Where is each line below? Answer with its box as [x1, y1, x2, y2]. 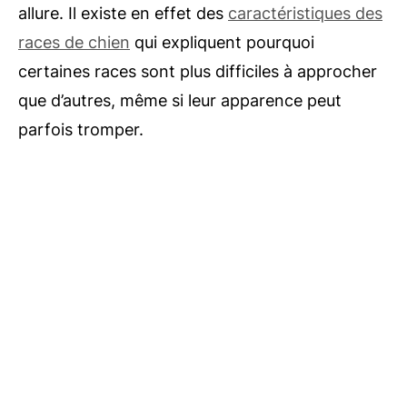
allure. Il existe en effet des [18, 4, 228, 23]
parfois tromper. [18, 120, 144, 139]
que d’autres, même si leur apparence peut [18, 91, 342, 110]
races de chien [18, 33, 130, 52]
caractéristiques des [228, 4, 382, 23]
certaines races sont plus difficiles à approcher [18, 62, 377, 81]
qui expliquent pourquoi [130, 33, 314, 52]
